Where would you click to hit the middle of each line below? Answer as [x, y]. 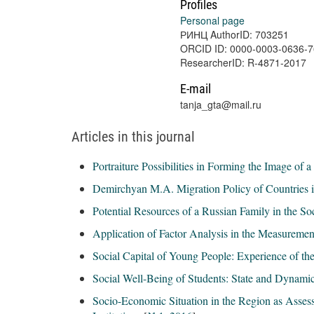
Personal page [212, 20]
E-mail [196, 89]
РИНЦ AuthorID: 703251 [234, 34]
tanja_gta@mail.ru [221, 104]
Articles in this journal [133, 137]
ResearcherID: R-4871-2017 [243, 62]
